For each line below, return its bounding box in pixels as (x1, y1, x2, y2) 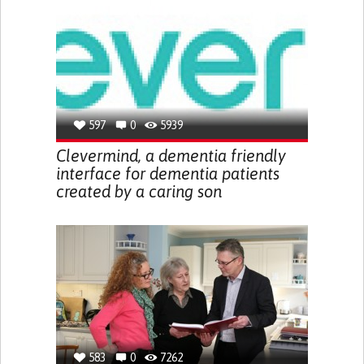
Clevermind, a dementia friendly (55, 146, 286, 165)
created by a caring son (55, 182, 222, 201)
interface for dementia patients (55, 164, 279, 183)
